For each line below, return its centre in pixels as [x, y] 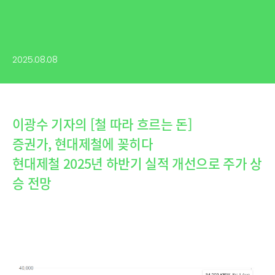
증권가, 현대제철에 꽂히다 [83, 144]
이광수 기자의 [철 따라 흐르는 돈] [103, 124]
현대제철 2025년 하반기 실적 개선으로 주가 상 [137, 163]
